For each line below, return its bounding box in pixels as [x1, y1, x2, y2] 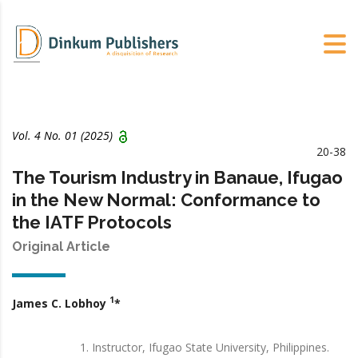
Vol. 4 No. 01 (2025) [12, 127, 113, 143]
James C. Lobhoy [12, 295, 109, 311]
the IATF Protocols [12, 211, 172, 233]
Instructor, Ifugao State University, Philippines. [92, 339, 329, 355]
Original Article [12, 238, 110, 254]
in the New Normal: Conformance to [12, 189, 320, 210]
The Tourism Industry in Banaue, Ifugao [12, 166, 343, 188]
